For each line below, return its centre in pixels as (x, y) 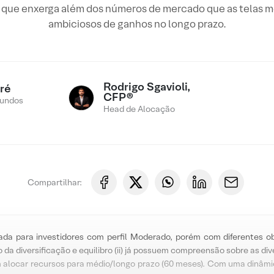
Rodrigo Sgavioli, (147, 87)
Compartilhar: (54, 182)
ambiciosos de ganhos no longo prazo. (137, 24)
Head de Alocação (139, 109)
